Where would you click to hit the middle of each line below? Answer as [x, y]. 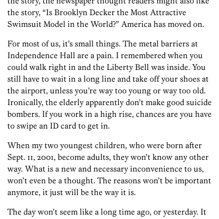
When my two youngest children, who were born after [105, 145]
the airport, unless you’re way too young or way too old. [107, 91]
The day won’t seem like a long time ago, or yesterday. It [107, 212]
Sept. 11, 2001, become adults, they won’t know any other [108, 157]
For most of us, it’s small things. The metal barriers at [103, 44]
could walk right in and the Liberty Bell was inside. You [107, 67]
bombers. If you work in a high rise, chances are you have [109, 114]
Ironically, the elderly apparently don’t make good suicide [109, 102]
